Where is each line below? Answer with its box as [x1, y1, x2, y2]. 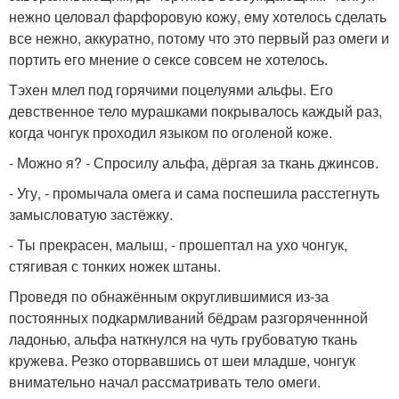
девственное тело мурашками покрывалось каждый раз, [9, 101, 382, 122]
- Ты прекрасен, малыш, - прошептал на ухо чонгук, [9, 234, 347, 256]
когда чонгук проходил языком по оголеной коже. [9, 122, 332, 143]
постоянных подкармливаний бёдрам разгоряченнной [9, 307, 368, 329]
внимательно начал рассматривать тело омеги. [9, 371, 321, 393]
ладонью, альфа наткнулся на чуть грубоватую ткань [9, 329, 357, 350]
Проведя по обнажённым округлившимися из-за [9, 286, 329, 307]
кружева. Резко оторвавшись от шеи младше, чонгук [9, 350, 355, 371]
